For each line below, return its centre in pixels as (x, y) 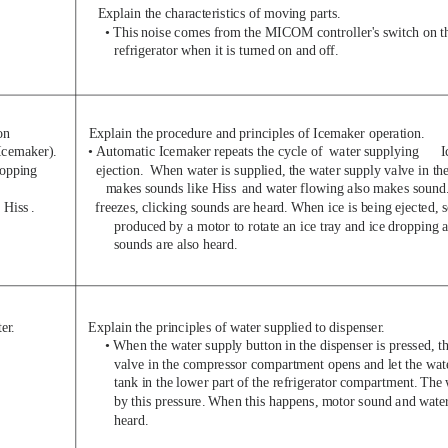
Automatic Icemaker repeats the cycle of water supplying (258, 151)
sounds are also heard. (176, 244)
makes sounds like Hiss (171, 188)
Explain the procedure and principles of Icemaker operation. (257, 132)
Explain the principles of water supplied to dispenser (235, 326)
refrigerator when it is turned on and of (223, 50)
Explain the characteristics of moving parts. (219, 13)
